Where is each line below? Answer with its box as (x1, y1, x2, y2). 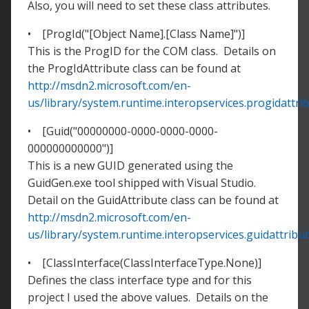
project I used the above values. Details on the (28, 290, 268, 305)
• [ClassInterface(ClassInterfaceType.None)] (28, 255, 261, 270)
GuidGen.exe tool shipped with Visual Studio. (28, 175, 256, 190)
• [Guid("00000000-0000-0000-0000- (28, 123, 218, 139)
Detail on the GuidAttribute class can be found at (28, 192, 279, 208)
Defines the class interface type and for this (28, 272, 252, 288)
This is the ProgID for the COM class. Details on (28, 43, 276, 59)
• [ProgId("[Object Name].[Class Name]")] (28, 26, 245, 41)
